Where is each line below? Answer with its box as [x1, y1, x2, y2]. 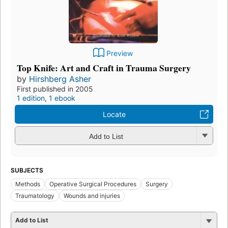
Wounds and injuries [64, 192, 120, 200]
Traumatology [15, 192, 54, 200]
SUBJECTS [11, 166, 43, 175]
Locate [102, 110, 126, 119]
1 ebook [49, 94, 75, 103]
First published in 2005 [17, 84, 93, 94]
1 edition [17, 94, 45, 103]
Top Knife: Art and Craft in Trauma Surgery [17, 61, 191, 75]
